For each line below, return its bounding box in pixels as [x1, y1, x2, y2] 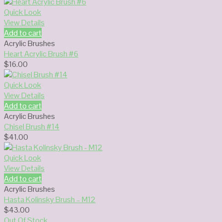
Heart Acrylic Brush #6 [4, 48, 78, 59]
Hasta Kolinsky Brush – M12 [4, 194, 96, 205]
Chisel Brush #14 [4, 121, 59, 132]
